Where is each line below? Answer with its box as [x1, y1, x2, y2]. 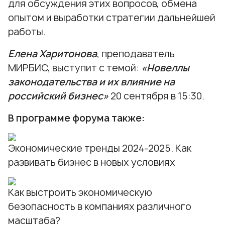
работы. [8, 25, 46, 39]
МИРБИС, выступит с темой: [8, 61, 141, 75]
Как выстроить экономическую [8, 186, 152, 199]
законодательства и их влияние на [8, 75, 175, 89]
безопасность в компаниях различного [8, 200, 191, 213]
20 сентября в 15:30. [108, 89, 204, 103]
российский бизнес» [8, 89, 108, 103]
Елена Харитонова [8, 47, 97, 61]
